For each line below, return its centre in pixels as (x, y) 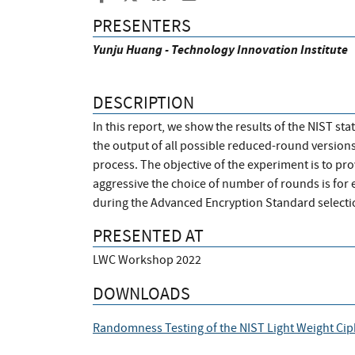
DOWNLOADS (141, 293)
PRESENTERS (142, 26)
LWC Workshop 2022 (147, 260)
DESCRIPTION (143, 102)
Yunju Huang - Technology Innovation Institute (220, 50)
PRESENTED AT (148, 236)
